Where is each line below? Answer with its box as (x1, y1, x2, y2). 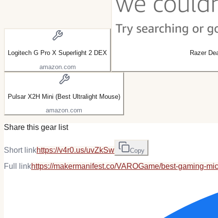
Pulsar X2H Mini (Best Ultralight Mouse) (8, 92, 120, 100)
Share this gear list (4, 123, 68, 132)
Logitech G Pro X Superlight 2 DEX (8, 49, 107, 57)
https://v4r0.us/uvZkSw (36, 146, 114, 155)
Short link (4, 146, 36, 155)
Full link (4, 162, 31, 171)
